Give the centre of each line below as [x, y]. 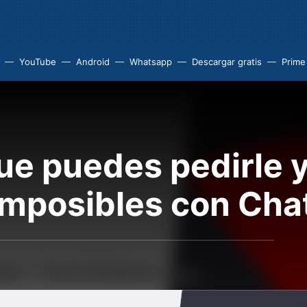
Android [93, 62]
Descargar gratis [227, 62]
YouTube [38, 62]
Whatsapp [151, 62]
